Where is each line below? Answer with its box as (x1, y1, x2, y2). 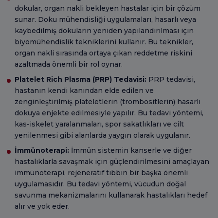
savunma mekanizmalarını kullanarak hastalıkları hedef (15, 190, 207, 200)
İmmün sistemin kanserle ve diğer (71, 145, 192, 155)
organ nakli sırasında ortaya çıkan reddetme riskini (15, 48, 192, 57)
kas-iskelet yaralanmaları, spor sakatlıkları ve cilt (15, 119, 184, 128)
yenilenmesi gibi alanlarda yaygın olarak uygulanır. (15, 130, 190, 140)
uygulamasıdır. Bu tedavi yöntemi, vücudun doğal (15, 179, 186, 188)
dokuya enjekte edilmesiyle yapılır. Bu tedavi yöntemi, (15, 108, 203, 117)
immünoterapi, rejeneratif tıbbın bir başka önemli (15, 168, 188, 177)
